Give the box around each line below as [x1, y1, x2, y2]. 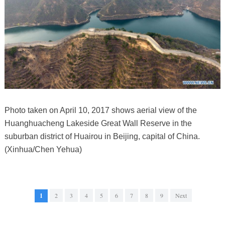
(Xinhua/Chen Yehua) [4, 145, 82, 154]
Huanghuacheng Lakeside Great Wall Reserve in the [4, 119, 192, 128]
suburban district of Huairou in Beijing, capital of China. [4, 132, 200, 141]
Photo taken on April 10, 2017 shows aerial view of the [4, 106, 197, 115]
